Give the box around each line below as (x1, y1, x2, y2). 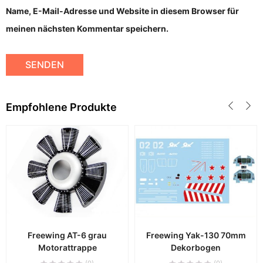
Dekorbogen (171, 242, 221, 252)
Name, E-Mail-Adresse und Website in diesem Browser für (6, 6, 239, 16)
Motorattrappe (38, 242, 97, 252)
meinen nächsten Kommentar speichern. (6, 23, 168, 34)
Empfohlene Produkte (6, 101, 117, 114)
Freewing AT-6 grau (28, 230, 107, 240)
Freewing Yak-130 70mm (146, 230, 246, 240)
